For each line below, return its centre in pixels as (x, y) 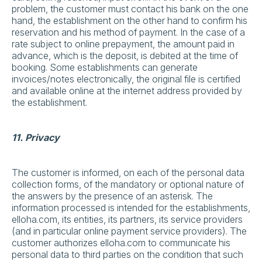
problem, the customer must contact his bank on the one (130, 9)
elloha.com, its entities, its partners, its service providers (127, 219)
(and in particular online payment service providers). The (129, 231)
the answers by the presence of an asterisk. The (112, 196)
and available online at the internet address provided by (127, 91)
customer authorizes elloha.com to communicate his (121, 243)
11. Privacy (36, 137)
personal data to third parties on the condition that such (127, 254)
